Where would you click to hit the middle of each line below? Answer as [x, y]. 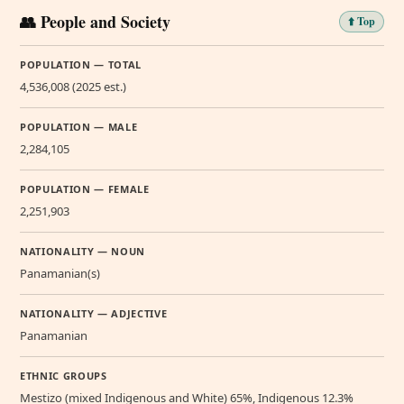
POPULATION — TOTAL [81, 65]
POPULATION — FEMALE [85, 189]
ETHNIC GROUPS [64, 376]
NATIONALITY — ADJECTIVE [94, 314]
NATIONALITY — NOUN [83, 252]
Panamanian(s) [60, 274]
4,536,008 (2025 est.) [73, 87]
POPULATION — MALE [79, 127]
